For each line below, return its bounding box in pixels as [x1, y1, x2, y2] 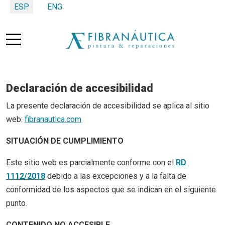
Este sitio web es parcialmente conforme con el [6, 158, 176, 167]
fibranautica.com [25, 115, 81, 124]
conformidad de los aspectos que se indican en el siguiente [6, 185, 216, 194]
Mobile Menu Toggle [13, 33, 85, 43]
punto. [6, 198, 27, 208]
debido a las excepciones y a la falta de [45, 171, 186, 181]
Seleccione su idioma [6, 2, 81, 11]
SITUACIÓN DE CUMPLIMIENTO [6, 136, 124, 146]
